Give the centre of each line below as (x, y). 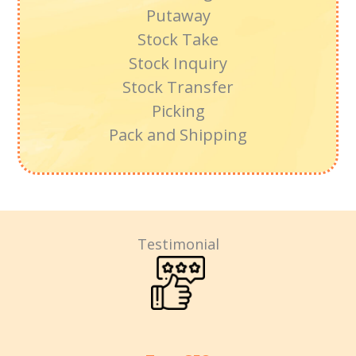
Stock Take (178, 39)
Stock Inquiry (178, 63)
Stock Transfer (178, 87)
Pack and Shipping (178, 134)
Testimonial (178, 244)
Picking (178, 110)
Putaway (178, 15)
